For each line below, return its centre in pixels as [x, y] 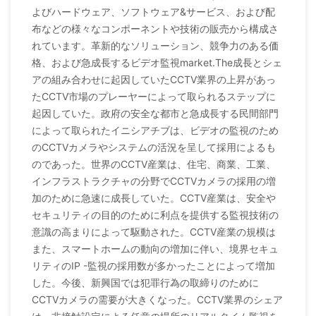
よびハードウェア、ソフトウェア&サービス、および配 [153, 12]
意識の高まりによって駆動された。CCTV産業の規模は [154, 232]
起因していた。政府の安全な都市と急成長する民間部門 [155, 114]
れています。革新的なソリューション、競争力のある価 [155, 46]
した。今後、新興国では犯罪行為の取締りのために [145, 283]
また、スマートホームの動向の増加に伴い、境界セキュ [155, 249]
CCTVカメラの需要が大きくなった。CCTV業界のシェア [157, 300]
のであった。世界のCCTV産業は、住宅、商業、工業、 [154, 164]
